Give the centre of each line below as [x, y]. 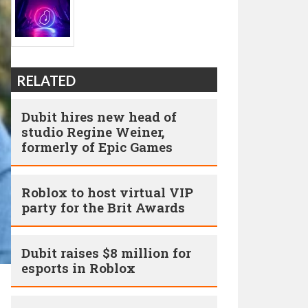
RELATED [46, 80]
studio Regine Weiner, [93, 132]
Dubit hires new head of [99, 117]
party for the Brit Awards [103, 207]
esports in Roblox [78, 268]
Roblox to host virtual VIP [107, 192]
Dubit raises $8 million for [106, 253]
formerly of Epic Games [97, 147]
